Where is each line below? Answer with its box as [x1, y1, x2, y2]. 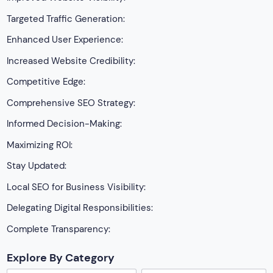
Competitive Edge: [7, 76, 86, 88]
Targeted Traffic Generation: [7, 12, 126, 25]
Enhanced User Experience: [7, 34, 124, 46]
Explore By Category [7, 250, 115, 265]
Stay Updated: [7, 160, 67, 172]
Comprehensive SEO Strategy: [7, 96, 136, 109]
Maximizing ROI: [7, 138, 73, 151]
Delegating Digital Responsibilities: [7, 202, 154, 214]
